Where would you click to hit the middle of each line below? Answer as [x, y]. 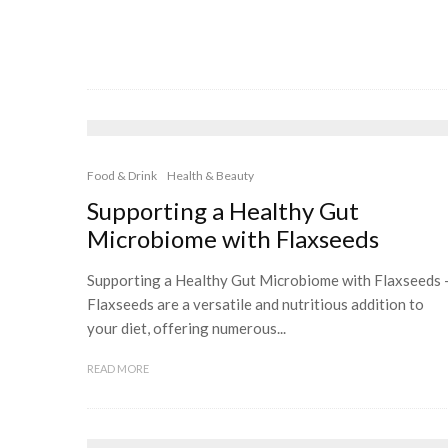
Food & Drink [122, 175]
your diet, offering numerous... [186, 328]
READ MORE [118, 368]
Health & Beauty [210, 175]
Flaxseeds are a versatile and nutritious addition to [255, 304]
